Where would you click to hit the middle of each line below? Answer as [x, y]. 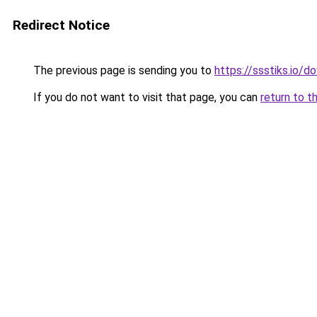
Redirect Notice [61, 25]
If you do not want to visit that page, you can [145, 97]
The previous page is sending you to [122, 70]
